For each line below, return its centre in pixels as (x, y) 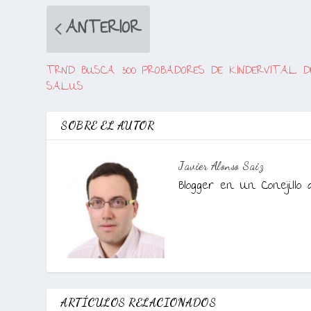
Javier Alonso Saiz (221, 165)
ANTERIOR (104, 29)
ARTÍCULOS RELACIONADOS (138, 302)
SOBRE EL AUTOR (108, 125)
